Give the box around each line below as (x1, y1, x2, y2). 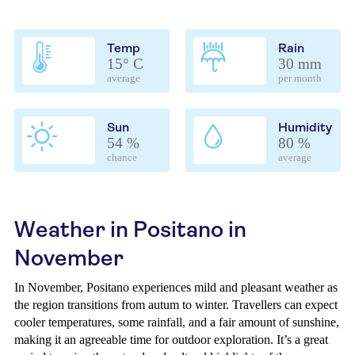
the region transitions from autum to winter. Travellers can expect (14, 298, 338, 311)
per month (278, 73, 322, 84)
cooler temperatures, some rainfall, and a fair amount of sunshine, (14, 315, 339, 329)
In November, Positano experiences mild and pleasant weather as (14, 281, 338, 294)
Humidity (278, 120, 332, 135)
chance (107, 152, 137, 163)
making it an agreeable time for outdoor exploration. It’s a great (14, 333, 328, 346)
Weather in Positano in (14, 216, 246, 242)
